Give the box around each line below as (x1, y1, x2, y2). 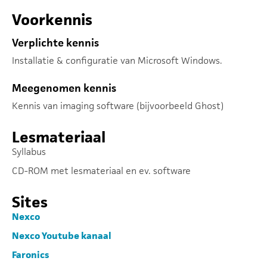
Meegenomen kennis (12, 81, 116, 95)
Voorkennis (12, 10, 92, 29)
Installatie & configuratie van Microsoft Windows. (12, 54, 222, 67)
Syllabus (12, 145, 46, 158)
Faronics (12, 249, 49, 261)
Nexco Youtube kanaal (12, 229, 111, 242)
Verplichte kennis (12, 36, 99, 49)
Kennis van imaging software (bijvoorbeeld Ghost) (12, 100, 223, 112)
